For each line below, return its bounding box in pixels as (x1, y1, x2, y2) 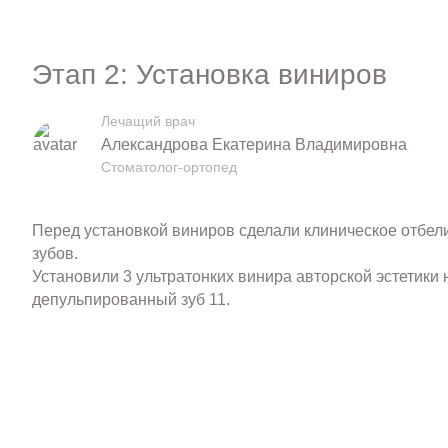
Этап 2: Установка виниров (31, 58, 387, 90)
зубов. (31, 244, 78, 262)
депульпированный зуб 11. (31, 290, 230, 308)
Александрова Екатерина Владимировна (100, 136, 407, 154)
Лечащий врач (100, 113, 195, 130)
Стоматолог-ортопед (100, 159, 237, 176)
